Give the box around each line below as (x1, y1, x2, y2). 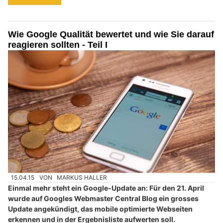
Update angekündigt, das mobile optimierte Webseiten (8, 205, 193, 214)
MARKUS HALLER (57, 174, 108, 182)
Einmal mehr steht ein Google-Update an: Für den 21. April (8, 184, 204, 193)
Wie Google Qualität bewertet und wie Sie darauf (8, 29, 214, 39)
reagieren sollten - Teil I (8, 39, 108, 50)
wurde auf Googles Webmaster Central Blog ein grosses (8, 194, 199, 203)
